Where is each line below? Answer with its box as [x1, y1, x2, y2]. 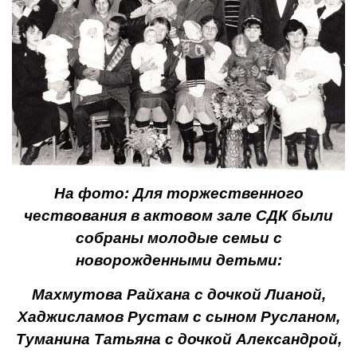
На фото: [53, 185, 133, 202]
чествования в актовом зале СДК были [24, 207, 333, 225]
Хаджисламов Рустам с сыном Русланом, [17, 308, 340, 326]
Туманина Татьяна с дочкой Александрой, [15, 331, 342, 348]
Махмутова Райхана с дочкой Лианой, [31, 286, 326, 304]
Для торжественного [132, 185, 304, 202]
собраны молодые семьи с [75, 229, 282, 247]
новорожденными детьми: [75, 252, 282, 269]
